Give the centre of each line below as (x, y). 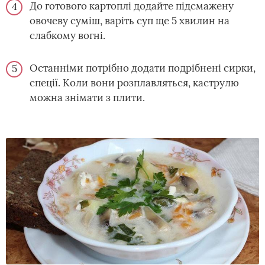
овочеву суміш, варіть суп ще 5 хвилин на (130, 21)
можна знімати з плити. (87, 98)
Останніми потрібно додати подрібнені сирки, (143, 68)
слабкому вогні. (67, 35)
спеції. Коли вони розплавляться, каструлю (134, 83)
